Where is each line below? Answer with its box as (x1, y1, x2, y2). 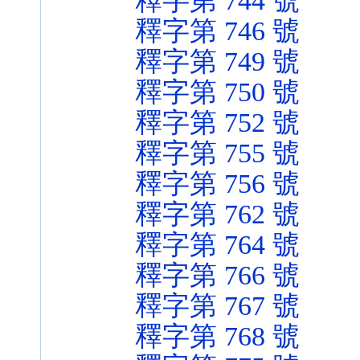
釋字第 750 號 (135, 77, 300, 107)
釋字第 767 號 (135, 291, 300, 321)
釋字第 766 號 (135, 260, 300, 290)
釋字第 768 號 (135, 321, 300, 351)
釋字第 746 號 (135, 16, 300, 46)
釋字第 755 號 (135, 138, 300, 168)
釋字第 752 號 (135, 108, 300, 137)
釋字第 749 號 (135, 47, 300, 76)
